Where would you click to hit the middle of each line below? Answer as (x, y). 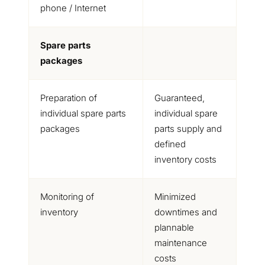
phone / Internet (73, 8)
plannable (174, 227)
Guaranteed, (179, 98)
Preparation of (68, 98)
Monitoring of (67, 197)
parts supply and (188, 129)
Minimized (175, 197)
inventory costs (185, 159)
